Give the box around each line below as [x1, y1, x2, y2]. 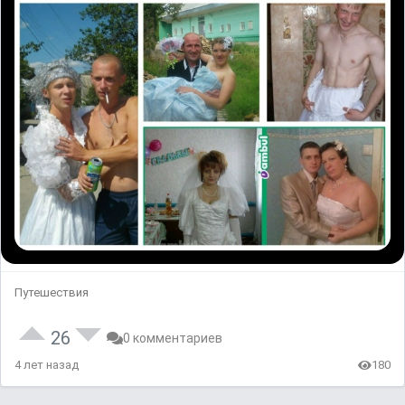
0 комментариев [123, 331, 222, 346]
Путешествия [14, 286, 89, 300]
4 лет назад [14, 358, 79, 372]
